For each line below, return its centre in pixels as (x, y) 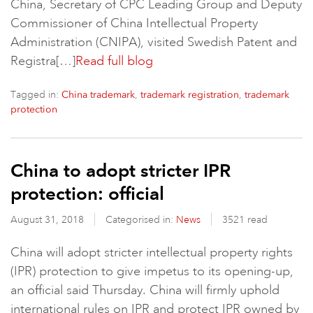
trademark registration (190, 95)
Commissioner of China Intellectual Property (134, 23)
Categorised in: (141, 219)
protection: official (87, 194)
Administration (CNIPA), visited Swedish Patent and (154, 42)
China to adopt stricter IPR (121, 170)
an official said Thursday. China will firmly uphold (145, 290)
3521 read (245, 219)
